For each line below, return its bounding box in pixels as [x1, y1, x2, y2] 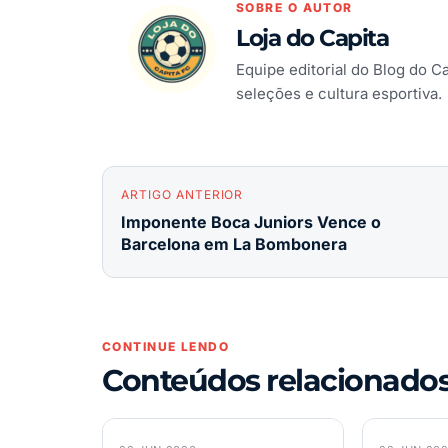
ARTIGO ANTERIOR [121, 186, 244, 202]
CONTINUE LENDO [102, 338, 230, 354]
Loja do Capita [236, 23, 388, 52]
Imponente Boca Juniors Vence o [121, 211, 381, 232]
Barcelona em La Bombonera [121, 233, 347, 254]
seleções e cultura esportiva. [236, 83, 442, 103]
